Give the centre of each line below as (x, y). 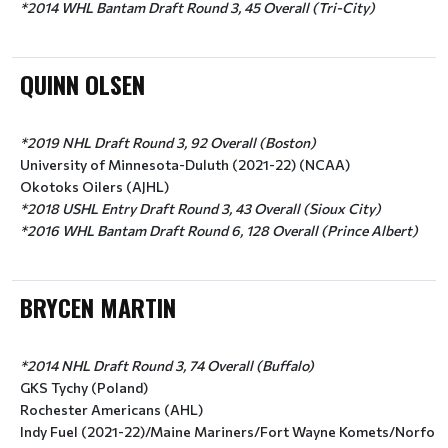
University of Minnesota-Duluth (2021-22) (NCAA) (185, 164)
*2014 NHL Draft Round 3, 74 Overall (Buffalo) (167, 365)
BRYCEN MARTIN (98, 307)
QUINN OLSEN (82, 84)
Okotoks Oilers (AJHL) (94, 186)
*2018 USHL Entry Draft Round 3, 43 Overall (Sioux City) (200, 208)
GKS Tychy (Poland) (84, 387)
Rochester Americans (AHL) (111, 409)
